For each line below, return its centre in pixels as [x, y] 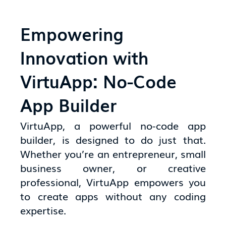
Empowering [72, 33]
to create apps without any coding [113, 196]
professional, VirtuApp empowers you [113, 182]
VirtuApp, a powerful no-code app [113, 125]
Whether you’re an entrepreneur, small [113, 154]
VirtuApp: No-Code [99, 80]
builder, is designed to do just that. [113, 139]
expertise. [43, 210]
